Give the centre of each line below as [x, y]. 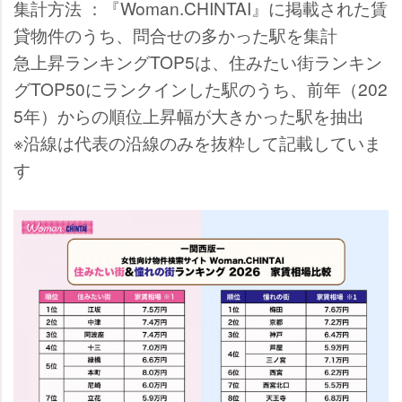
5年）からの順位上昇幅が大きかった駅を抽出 [189, 115]
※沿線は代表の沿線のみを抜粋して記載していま [197, 142]
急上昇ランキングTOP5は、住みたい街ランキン [198, 61]
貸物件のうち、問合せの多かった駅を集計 [175, 35]
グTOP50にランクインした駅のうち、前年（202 [201, 88]
